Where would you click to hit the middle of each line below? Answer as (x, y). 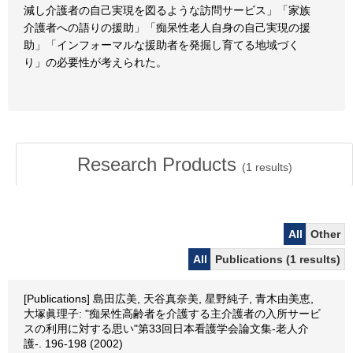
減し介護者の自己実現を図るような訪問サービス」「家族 (167, 10)
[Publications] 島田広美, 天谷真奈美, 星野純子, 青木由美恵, (169, 299)
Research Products (159, 164)
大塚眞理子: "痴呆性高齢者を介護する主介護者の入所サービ (172, 314)
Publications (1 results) (278, 259)
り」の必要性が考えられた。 (95, 62)
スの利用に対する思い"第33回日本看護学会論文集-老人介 (166, 329)
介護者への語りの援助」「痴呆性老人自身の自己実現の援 (167, 28)
